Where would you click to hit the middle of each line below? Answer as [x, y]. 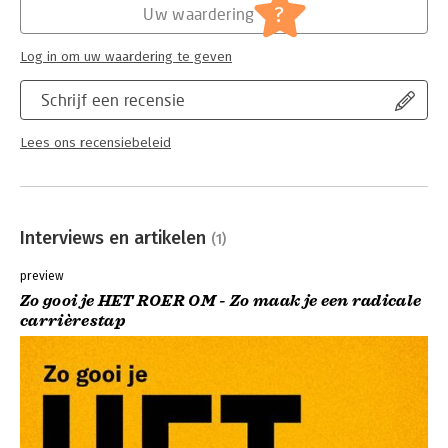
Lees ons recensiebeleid [95, 142]
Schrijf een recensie [113, 99]
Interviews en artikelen [115, 237]
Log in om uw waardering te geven [126, 56]
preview [42, 275]
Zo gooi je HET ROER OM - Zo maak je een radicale [221, 300]
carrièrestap [72, 320]
